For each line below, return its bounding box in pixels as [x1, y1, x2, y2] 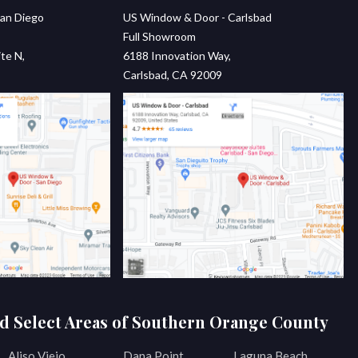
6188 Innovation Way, [122, 49, 231, 63]
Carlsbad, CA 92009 [122, 68, 222, 82]
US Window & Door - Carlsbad [122, 10, 272, 25]
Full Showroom [122, 30, 196, 44]
